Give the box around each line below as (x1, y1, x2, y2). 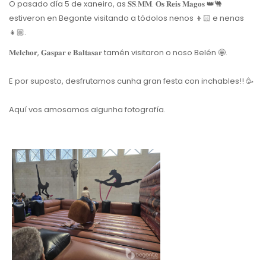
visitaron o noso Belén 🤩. (131, 46, 227, 58)
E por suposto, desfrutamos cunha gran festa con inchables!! (9, 75, 246, 87)
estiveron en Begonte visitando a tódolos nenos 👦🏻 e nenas (9, 12, 244, 24)
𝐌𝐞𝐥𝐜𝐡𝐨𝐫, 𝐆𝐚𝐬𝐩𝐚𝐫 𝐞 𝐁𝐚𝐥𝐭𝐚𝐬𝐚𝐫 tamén (9, 46, 131, 58)
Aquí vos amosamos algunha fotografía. (9, 103, 166, 115)
